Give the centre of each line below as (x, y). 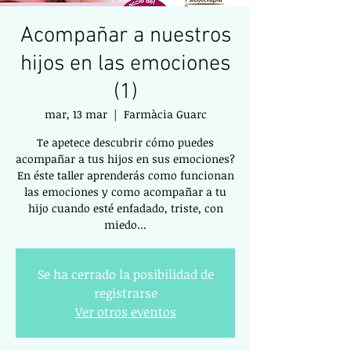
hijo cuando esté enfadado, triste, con (125, 208)
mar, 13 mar (76, 114)
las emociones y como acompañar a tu (125, 192)
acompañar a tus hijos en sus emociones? (125, 159)
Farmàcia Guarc (165, 114)
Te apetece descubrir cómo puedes (125, 142)
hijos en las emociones (125, 64)
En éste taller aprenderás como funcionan (125, 175)
